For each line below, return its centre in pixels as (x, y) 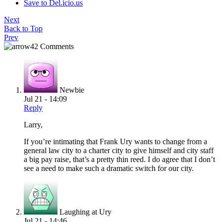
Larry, (33, 125)
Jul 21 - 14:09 (45, 99)
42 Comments (52, 47)
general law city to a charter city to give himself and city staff (119, 151)
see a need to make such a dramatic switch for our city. (109, 168)
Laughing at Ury (85, 212)
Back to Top (23, 29)
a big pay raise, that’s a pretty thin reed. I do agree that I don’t (119, 160)
